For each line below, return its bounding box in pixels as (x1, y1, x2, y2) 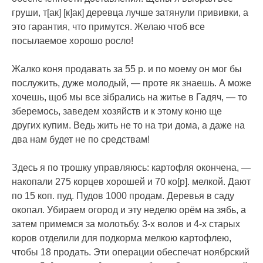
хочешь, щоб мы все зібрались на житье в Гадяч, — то (12, 92, 247, 103)
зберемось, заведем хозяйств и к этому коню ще (12, 106, 222, 117)
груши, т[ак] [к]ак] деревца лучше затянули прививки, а (12, 8, 248, 18)
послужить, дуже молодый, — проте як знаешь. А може (12, 78, 251, 89)
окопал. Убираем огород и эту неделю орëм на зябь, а (12, 205, 246, 215)
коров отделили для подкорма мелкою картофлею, (12, 233, 231, 244)
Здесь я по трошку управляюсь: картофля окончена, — (12, 163, 251, 173)
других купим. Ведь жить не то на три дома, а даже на (12, 120, 245, 131)
